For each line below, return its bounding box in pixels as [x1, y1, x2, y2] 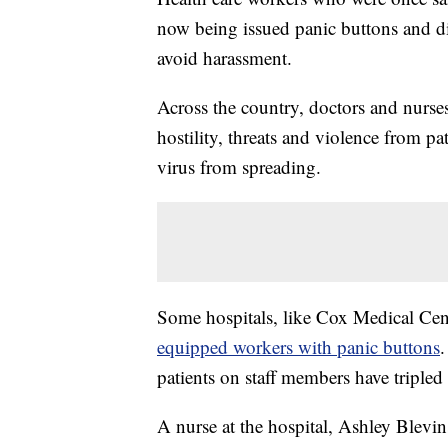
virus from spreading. [157, 154, 321, 180]
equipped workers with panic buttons [157, 334, 440, 360]
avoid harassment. [157, 45, 292, 71]
